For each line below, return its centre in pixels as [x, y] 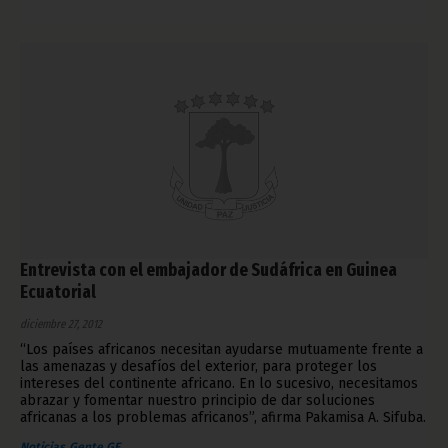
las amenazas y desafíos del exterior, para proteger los [198, 367]
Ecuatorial [58, 292]
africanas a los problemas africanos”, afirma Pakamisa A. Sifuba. [223, 418]
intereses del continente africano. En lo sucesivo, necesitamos [219, 384]
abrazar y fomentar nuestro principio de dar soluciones [197, 401]
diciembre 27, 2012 [61, 324]
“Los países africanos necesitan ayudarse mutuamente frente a [221, 350]
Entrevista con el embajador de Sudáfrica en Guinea [208, 270]
